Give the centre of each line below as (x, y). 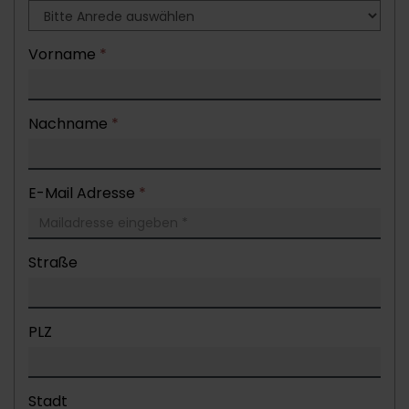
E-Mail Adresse (84, 193)
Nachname (70, 124)
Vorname (64, 54)
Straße (53, 262)
